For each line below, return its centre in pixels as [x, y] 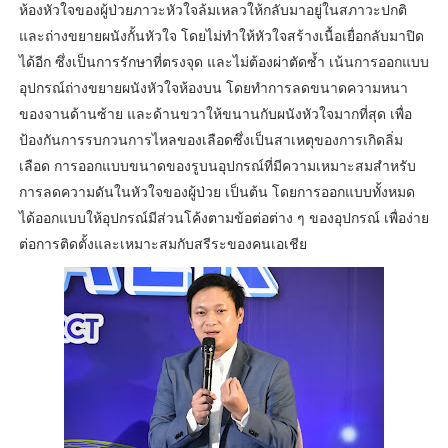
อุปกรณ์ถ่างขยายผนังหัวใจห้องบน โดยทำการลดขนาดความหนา [213, 88]
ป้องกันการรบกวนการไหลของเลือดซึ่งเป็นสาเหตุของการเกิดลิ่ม [210, 140]
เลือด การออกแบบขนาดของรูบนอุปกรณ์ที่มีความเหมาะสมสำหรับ [217, 166]
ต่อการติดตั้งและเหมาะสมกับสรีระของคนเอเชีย [166, 244]
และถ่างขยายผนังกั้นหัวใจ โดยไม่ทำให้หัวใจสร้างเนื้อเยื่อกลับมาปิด [221, 36]
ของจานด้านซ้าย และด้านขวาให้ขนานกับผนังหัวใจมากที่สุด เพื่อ [215, 114]
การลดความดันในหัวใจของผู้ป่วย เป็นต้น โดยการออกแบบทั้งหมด [216, 192]
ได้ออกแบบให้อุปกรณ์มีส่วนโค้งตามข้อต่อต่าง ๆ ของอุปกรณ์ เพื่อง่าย [223, 218]
